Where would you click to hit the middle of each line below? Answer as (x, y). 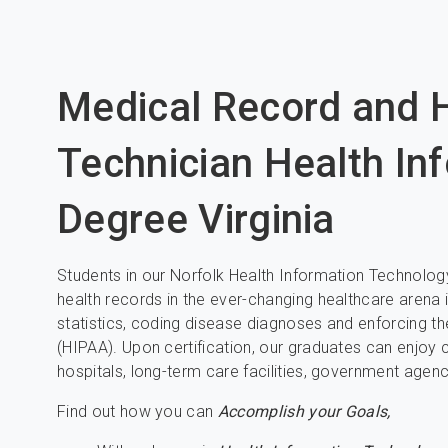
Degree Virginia (196, 219)
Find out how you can (137, 411)
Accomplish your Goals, (304, 411)
